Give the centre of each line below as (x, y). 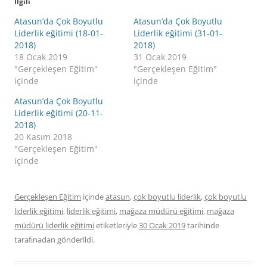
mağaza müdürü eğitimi (161, 211)
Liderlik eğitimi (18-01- (59, 33)
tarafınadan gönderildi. (55, 239)
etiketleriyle (117, 225)
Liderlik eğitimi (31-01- (178, 33)
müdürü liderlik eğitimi (54, 225)
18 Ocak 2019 (41, 57)
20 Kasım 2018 (43, 136)
